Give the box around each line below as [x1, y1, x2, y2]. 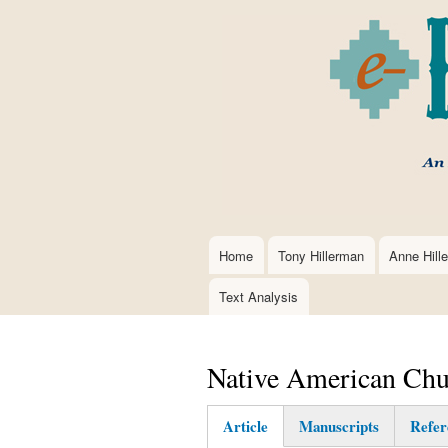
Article [222, 414, 268, 437]
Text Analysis [219, 286, 299, 306]
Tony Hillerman [278, 245, 365, 265]
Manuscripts [298, 414, 379, 437]
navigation [192, 272, 266, 296]
